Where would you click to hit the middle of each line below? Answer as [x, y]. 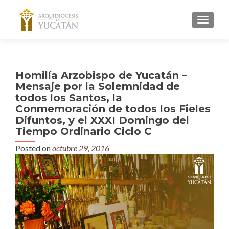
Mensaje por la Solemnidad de [98, 86]
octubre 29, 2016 [81, 148]
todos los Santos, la [69, 98]
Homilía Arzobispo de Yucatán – [101, 75]
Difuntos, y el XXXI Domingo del [102, 120]
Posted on [34, 148]
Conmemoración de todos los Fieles [113, 109]
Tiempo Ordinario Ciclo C [84, 131]
